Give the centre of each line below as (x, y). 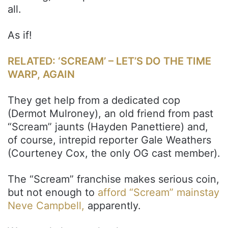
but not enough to (53, 192)
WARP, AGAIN (41, 74)
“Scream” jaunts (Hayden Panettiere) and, (108, 126)
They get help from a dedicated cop (94, 100)
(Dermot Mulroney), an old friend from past (110, 113)
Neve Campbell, (46, 205)
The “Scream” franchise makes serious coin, (113, 179)
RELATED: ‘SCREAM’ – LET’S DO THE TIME (109, 61)
